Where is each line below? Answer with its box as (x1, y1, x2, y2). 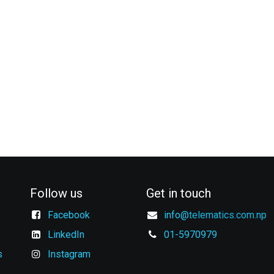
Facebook (47, 209, 90, 221)
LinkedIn (47, 229, 84, 240)
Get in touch (146, 186, 211, 201)
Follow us (30, 186, 83, 201)
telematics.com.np (188, 209, 267, 221)
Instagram (47, 248, 91, 260)
